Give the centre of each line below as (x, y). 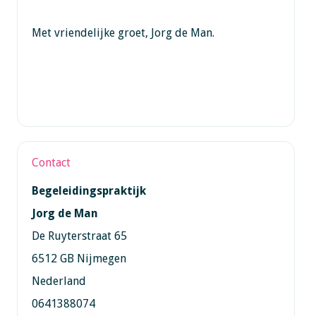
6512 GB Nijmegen (79, 258)
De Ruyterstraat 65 (79, 236)
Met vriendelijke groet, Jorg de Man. (123, 32)
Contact (51, 162)
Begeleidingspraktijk (89, 190)
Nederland (59, 281)
